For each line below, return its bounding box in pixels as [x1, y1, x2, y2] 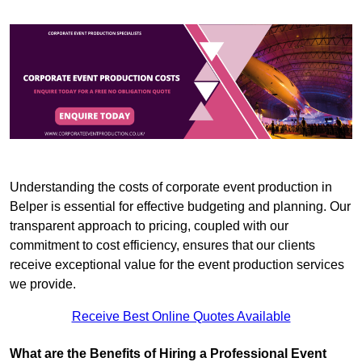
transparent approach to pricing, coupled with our [10, 218, 288, 233]
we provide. [10, 276, 76, 291]
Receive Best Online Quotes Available [71, 309, 291, 323]
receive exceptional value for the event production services [10, 257, 344, 271]
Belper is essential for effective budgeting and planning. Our [10, 199, 351, 213]
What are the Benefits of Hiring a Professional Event [10, 346, 326, 360]
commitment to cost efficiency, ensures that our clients [10, 238, 315, 252]
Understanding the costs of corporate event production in [10, 179, 332, 194]
